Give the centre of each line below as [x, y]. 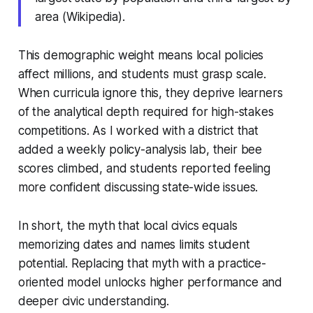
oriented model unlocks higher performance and [150, 282]
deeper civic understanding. [94, 301]
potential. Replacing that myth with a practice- [142, 263]
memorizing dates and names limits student [134, 244]
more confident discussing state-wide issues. [138, 187]
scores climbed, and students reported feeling [144, 168]
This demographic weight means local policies [141, 55]
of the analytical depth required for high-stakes [146, 111]
